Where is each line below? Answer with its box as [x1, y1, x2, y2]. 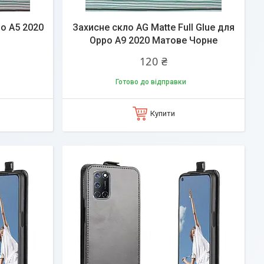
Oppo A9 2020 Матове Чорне [90, 34, 217, 46]
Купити [150, 108, 175, 118]
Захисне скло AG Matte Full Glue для [72, 21, 235, 33]
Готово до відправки [115, 77, 186, 86]
